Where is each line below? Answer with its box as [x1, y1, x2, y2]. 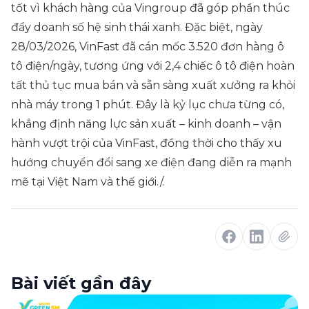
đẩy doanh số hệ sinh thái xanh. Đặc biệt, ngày [11, 21, 263, 34]
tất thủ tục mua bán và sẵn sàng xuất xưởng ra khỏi [11, 79, 295, 92]
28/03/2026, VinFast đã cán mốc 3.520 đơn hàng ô [11, 40, 284, 53]
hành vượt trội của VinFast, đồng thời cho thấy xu [11, 137, 282, 150]
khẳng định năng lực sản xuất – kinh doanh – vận [11, 117, 281, 130]
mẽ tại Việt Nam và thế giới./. [11, 175, 164, 188]
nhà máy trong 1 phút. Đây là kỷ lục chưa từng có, [11, 98, 284, 111]
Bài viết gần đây [11, 273, 151, 293]
